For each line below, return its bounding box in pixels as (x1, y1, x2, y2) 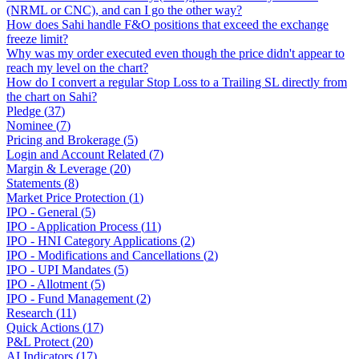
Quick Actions (6, 321, 79, 334)
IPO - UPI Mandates (6, 263, 111, 276)
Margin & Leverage (6, 162, 107, 175)
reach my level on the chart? (6, 61, 148, 75)
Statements (6, 176, 61, 190)
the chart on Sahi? (6, 90, 97, 103)
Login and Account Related (6, 147, 146, 161)
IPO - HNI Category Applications (6, 234, 177, 248)
